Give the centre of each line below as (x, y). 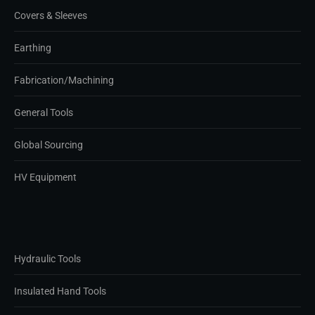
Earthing (33, 47)
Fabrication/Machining (64, 80)
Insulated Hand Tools (60, 291)
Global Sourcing (49, 144)
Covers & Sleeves (51, 15)
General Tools (44, 112)
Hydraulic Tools (47, 258)
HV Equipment (45, 177)
